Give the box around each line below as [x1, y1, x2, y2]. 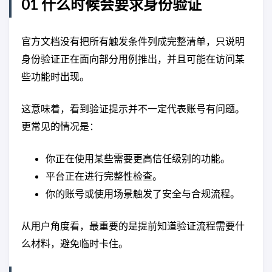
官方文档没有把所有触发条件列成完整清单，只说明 [21, 35, 245, 47]
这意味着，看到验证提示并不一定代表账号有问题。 [21, 103, 245, 114]
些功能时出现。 [21, 70, 89, 82]
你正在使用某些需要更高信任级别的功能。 [46, 152, 230, 164]
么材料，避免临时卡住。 [21, 237, 128, 249]
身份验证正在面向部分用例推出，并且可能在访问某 [21, 53, 245, 64]
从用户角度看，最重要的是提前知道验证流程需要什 [21, 220, 245, 231]
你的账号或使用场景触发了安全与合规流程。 [46, 188, 240, 199]
